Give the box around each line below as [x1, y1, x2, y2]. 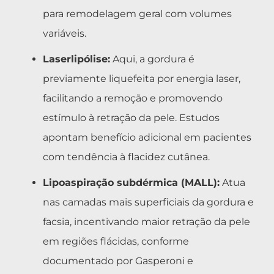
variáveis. [43, 27, 86, 39]
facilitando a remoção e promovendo [43, 92, 223, 104]
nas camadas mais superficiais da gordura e [43, 196, 254, 208]
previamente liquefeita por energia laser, [43, 72, 240, 84]
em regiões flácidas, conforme [43, 235, 189, 247]
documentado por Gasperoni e [43, 254, 193, 267]
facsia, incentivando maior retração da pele [43, 215, 250, 228]
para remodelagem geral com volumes [43, 7, 232, 20]
